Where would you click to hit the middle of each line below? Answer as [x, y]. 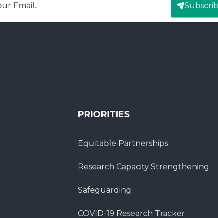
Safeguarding [105, 190]
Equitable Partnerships [123, 144]
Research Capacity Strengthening [144, 167]
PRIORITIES [104, 115]
